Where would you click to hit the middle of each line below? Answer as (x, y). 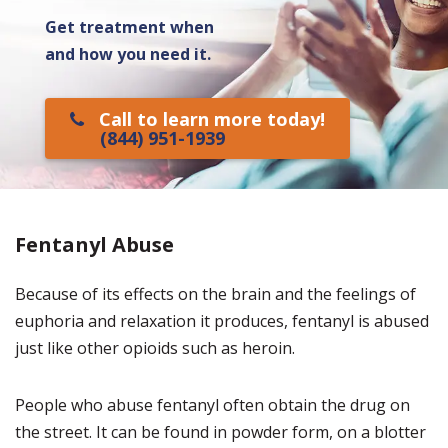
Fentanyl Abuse (94, 244)
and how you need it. (128, 54)
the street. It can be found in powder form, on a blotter (220, 432)
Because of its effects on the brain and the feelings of (215, 294)
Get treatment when (129, 27)
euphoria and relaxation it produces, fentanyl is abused (222, 321)
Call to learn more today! (212, 119)
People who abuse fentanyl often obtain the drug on (212, 405)
